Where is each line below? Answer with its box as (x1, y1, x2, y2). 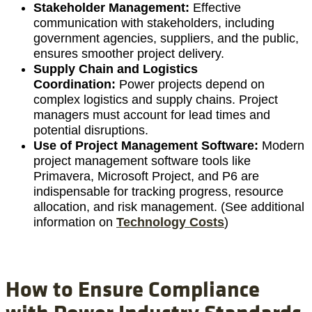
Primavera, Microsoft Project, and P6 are (33, 169, 259, 184)
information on (33, 215, 116, 230)
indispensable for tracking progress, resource (33, 185, 283, 199)
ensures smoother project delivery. (33, 47, 224, 61)
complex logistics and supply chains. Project (33, 93, 278, 107)
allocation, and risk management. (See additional (33, 200, 304, 214)
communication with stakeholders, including (33, 16, 274, 31)
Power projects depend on (119, 77, 265, 92)
